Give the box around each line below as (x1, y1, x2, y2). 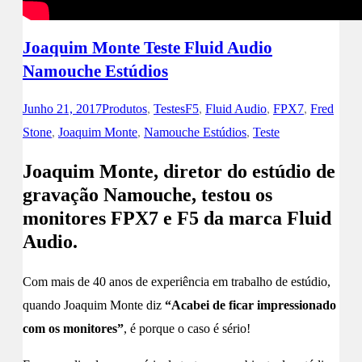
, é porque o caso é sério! (124, 322, 250, 336)
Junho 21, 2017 (23, 102, 102, 116)
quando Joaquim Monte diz (23, 298, 165, 313)
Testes (154, 102, 185, 116)
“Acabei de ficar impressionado (165, 298, 336, 313)
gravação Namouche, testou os (23, 184, 272, 206)
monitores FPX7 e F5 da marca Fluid (23, 208, 331, 229)
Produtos (102, 102, 147, 116)
